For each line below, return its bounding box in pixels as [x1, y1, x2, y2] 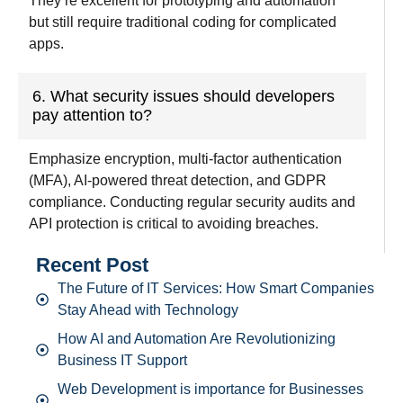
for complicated [236, 13, 336, 30]
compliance [29, 193, 103, 210]
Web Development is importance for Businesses [58, 381, 363, 397]
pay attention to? [32, 105, 152, 124]
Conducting [110, 193, 184, 210]
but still [29, 13, 77, 30]
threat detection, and [148, 172, 284, 188]
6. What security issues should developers [32, 86, 335, 105]
